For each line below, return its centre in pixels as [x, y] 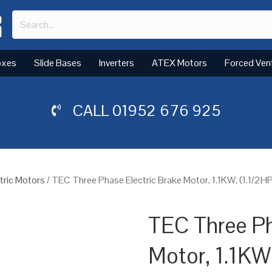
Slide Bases [58, 63]
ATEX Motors [179, 63]
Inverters [117, 63]
